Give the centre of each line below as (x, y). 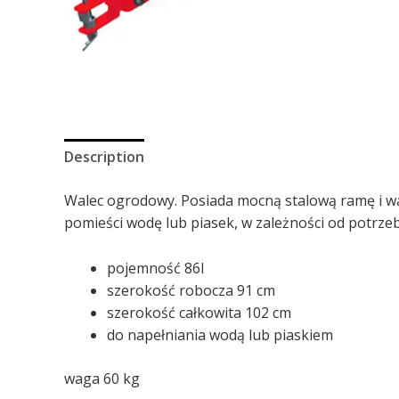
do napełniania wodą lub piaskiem (220, 334)
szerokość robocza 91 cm (191, 290)
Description (104, 157)
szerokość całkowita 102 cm (199, 312)
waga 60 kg (102, 378)
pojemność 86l (155, 268)
